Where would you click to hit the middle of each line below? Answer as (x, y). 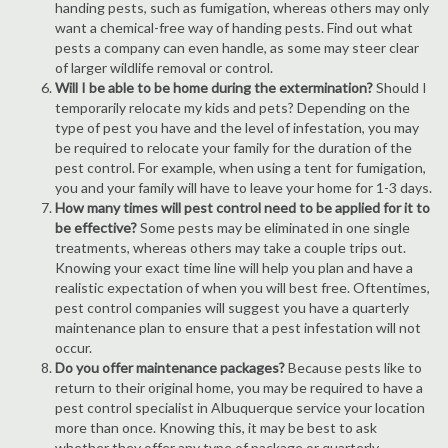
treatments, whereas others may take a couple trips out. (230, 247)
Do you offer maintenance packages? (170, 367)
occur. (73, 347)
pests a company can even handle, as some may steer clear (237, 47)
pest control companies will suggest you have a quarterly (232, 307)
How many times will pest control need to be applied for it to (242, 207)
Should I (400, 87)
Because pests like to (353, 367)
